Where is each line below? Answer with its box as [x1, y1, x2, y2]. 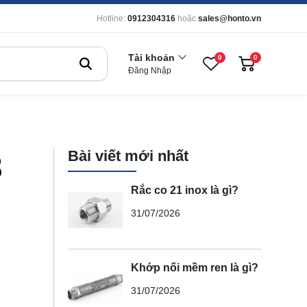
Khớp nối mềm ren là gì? [130, 261, 258, 273]
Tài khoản [128, 52, 175, 63]
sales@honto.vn [198, 14, 261, 23]
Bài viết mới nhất [67, 147, 188, 164]
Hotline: [97, 14, 125, 23]
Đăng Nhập [128, 66, 171, 75]
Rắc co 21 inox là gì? [130, 184, 238, 196]
